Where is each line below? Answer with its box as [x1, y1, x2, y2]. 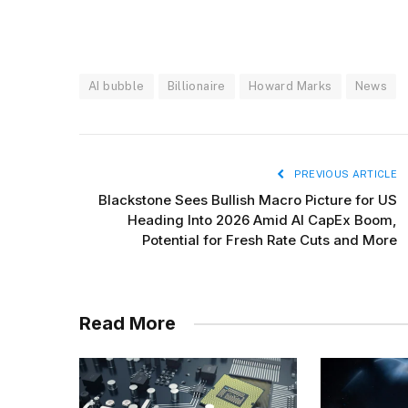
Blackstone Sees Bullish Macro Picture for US [98, 191, 397, 209]
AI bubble [88, 79, 145, 94]
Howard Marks [248, 79, 332, 94]
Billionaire [167, 79, 226, 94]
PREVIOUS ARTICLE [291, 168, 397, 180]
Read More [79, 312, 176, 335]
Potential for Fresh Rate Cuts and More [142, 231, 397, 250]
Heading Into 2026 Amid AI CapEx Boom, [127, 211, 397, 229]
